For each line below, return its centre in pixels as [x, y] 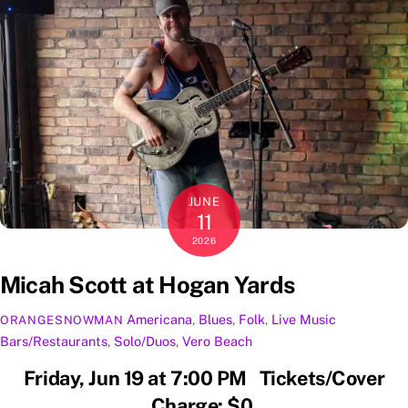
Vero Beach [217, 341]
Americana [160, 319]
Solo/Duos [145, 341]
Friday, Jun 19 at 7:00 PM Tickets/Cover [204, 378]
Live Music [304, 319]
